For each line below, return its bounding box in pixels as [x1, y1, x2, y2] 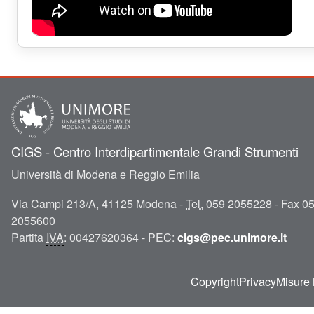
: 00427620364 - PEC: [64, 229, 177, 245]
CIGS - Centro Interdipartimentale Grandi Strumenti [11, 142, 299, 161]
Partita [11, 229, 46, 245]
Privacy [239, 273, 276, 289]
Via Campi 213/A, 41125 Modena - [11, 196, 186, 212]
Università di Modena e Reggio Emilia [11, 166, 200, 182]
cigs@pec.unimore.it [177, 229, 287, 245]
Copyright [191, 273, 239, 289]
